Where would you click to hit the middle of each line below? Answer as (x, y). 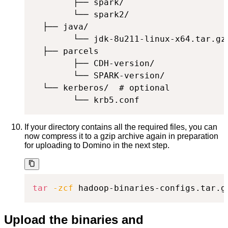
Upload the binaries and (74, 219)
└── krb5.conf (86, 100)
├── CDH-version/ (94, 64)
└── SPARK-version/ (99, 76)
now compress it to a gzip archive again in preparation (121, 136)
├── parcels (66, 51)
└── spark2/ (81, 15)
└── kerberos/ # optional (101, 88)
